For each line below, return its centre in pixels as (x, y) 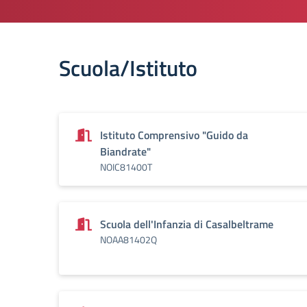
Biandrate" (125, 151)
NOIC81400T (126, 167)
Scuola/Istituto (128, 68)
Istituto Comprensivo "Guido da (174, 135)
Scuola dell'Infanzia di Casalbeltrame (187, 224)
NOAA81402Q (128, 240)
